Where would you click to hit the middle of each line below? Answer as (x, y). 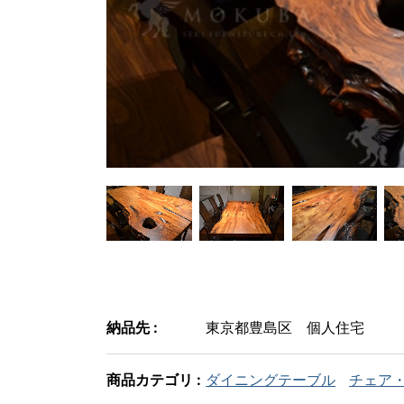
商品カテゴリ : (154, 380)
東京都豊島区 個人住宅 (285, 328)
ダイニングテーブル (271, 380)
